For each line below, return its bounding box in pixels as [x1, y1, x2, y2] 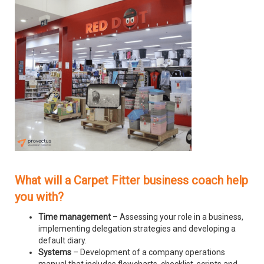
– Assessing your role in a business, [111, 212, 243, 222]
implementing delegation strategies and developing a [38, 224, 236, 234]
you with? [15, 190, 64, 204]
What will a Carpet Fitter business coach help [15, 173, 248, 188]
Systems [38, 247, 71, 258]
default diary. [38, 236, 87, 246]
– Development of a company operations [71, 247, 225, 258]
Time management [38, 212, 111, 222]
